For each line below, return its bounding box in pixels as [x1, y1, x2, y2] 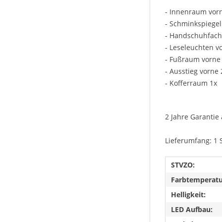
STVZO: [171, 160, 195, 170]
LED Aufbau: [171, 205, 213, 215]
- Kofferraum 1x [165, 78, 217, 88]
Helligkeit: [171, 190, 206, 200]
